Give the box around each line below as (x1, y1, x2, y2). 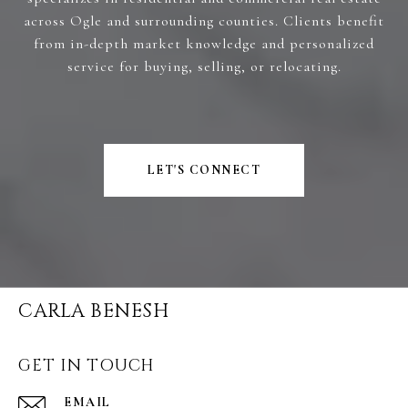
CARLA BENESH (18, 298, 168, 324)
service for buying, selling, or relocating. (66, 56, 342, 76)
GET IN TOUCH (18, 353, 155, 377)
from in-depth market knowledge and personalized (34, 34, 374, 53)
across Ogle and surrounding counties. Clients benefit (24, 11, 384, 30)
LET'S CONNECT (147, 161, 261, 178)
